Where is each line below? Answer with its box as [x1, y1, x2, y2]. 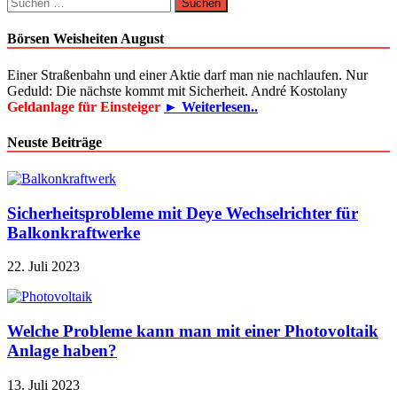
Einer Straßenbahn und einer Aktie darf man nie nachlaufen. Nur [7, 67, 368, 83]
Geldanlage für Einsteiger [7, 99, 164, 115]
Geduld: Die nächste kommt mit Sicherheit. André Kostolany [7, 83, 347, 99]
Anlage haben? [7, 341, 117, 361]
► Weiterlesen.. [164, 99, 258, 115]
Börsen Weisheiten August [7, 31, 164, 47]
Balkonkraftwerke [7, 222, 140, 242]
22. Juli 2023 [7, 259, 80, 275]
